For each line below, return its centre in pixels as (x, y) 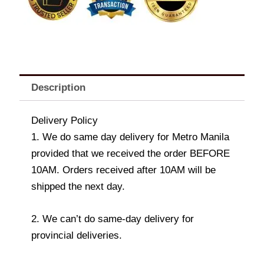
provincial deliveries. (77, 235)
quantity (32, 65)
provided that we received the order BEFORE (131, 153)
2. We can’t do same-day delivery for (113, 219)
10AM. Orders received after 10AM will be (123, 170)
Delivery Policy (65, 120)
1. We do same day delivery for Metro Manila (130, 137)
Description (59, 88)
